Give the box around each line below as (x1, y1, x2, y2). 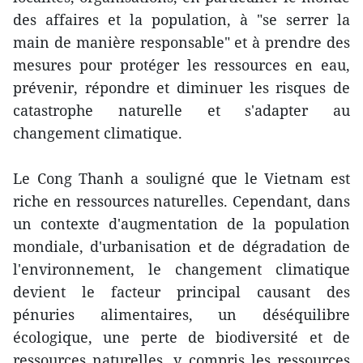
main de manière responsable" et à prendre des (13, 32, 350, 53)
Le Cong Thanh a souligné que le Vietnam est (13, 169, 350, 189)
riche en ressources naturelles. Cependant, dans (13, 191, 350, 211)
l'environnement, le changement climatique (13, 259, 350, 280)
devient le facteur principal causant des (13, 282, 350, 302)
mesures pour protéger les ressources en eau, (13, 55, 350, 75)
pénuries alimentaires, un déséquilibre (13, 305, 350, 325)
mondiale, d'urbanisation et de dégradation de (13, 237, 350, 257)
